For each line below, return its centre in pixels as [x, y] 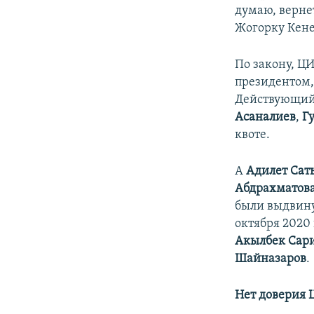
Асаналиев [266, 118]
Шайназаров [271, 259]
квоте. [253, 135]
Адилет [267, 172]
